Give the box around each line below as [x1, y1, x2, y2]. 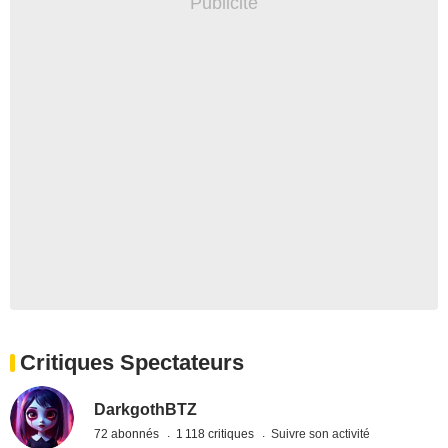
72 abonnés [94, 426, 163, 441]
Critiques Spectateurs [20, 350, 244, 375]
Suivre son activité [271, 426, 371, 441]
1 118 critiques [176, 426, 258, 441]
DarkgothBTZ [94, 400, 198, 418]
